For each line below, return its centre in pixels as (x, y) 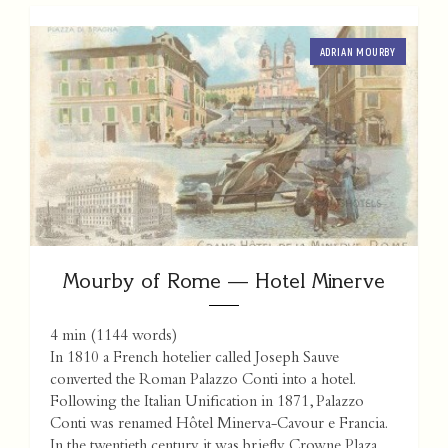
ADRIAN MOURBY (357, 52)
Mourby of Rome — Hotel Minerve (224, 281)
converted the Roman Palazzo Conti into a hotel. (202, 381)
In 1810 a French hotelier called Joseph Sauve (194, 359)
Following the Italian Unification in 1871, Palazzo (207, 403)
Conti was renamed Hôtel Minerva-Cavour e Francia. (218, 425)
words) (152, 337)
